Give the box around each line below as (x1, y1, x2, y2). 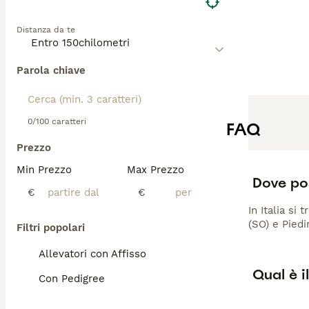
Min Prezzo (17, 163, 72, 176)
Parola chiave (17, 64, 86, 77)
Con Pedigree (39, 272, 105, 285)
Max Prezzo (127, 163, 184, 176)
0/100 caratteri (28, 117, 86, 126)
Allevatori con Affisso (39, 248, 146, 260)
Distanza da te (17, 25, 75, 34)
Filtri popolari (17, 221, 85, 234)
